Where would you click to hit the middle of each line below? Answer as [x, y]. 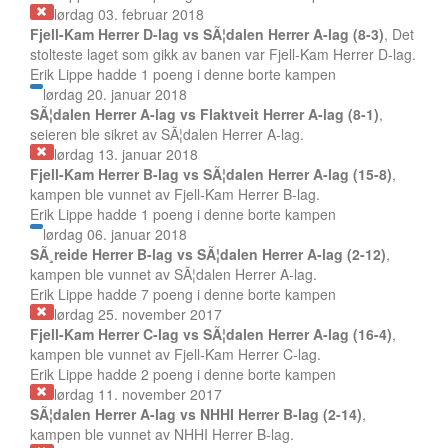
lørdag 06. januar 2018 [114, 234]
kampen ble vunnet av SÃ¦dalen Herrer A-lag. [173, 274]
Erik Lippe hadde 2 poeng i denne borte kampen [183, 374]
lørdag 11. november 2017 [137, 394]
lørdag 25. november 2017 [137, 314]
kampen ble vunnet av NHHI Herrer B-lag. [162, 434]
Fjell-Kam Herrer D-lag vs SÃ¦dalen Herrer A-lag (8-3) [207, 34]
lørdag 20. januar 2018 [114, 94]
